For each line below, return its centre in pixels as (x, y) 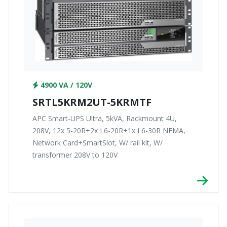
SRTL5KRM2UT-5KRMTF (92, 102)
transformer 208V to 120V (75, 155)
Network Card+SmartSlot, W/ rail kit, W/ (98, 143)
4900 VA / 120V (65, 85)
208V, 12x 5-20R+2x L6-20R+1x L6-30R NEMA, (109, 131)
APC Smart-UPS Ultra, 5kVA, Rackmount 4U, (105, 119)
